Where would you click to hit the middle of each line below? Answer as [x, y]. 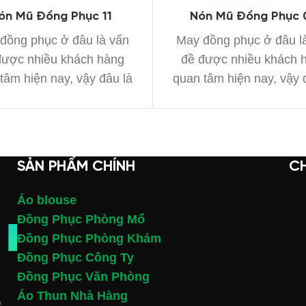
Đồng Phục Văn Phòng [84, 276]
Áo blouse [47, 200]
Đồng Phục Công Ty [76, 257]
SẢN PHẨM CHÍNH [76, 166]
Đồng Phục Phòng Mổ [81, 219]
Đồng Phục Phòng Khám [89, 238]
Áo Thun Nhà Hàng [73, 295]
